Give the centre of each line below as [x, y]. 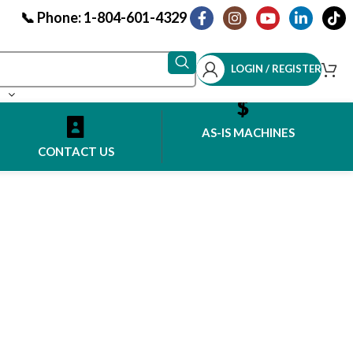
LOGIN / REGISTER [276, 69]
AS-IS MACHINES [249, 133]
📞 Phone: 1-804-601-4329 [104, 17]
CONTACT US [76, 151]
